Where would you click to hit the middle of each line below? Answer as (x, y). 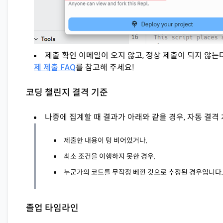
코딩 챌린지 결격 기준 (67, 93)
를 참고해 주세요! (105, 68)
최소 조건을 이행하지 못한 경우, (110, 157)
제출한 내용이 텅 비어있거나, (106, 141)
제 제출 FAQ (55, 68)
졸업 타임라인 (52, 208)
